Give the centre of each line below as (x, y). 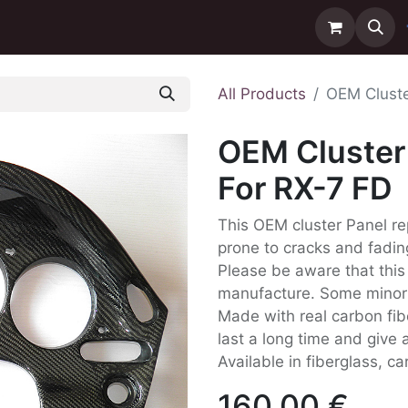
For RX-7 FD (305, 188)
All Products (262, 94)
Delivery (101, 27)
